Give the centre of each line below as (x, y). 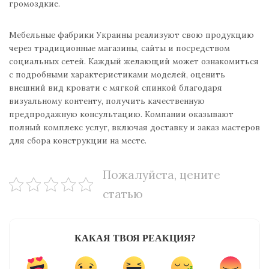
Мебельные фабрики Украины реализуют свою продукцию (131, 35)
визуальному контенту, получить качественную (107, 101)
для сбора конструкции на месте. (78, 141)
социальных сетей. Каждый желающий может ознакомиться (134, 62)
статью (123, 194)
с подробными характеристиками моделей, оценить (117, 75)
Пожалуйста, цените (162, 175)
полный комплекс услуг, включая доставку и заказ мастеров (134, 128)
